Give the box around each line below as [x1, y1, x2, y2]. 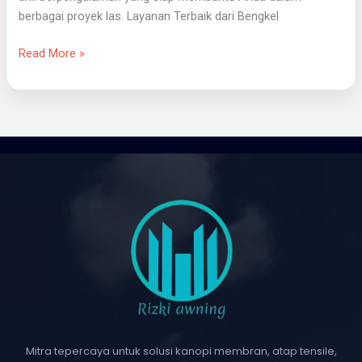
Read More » [19, 45, 86, 61]
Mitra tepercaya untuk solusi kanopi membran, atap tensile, [25, 343, 337, 360]
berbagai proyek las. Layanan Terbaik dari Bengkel [19, 8, 280, 23]
